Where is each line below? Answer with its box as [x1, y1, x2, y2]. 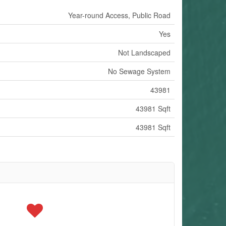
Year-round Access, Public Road [68, 10, 171, 20]
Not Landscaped [118, 47, 171, 58]
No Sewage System [108, 66, 171, 76]
